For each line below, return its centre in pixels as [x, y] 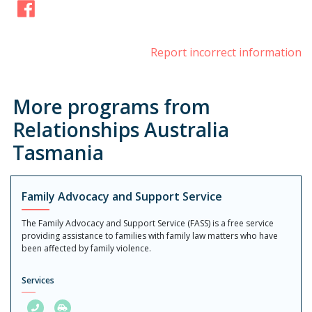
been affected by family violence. [86, 248]
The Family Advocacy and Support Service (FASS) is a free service [148, 223]
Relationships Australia [120, 129]
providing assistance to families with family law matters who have [150, 235]
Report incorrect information [226, 52]
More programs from [111, 106]
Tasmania [58, 152]
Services [38, 280]
